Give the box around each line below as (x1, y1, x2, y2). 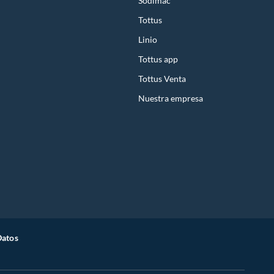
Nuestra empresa (138, 92, 203, 103)
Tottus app (138, 53, 178, 64)
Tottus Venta (138, 73, 186, 84)
